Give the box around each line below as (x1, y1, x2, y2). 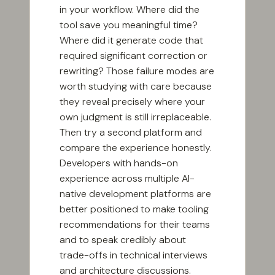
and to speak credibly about (60, 233, 186, 247)
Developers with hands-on (60, 157, 178, 170)
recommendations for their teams (60, 218, 210, 231)
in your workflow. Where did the (60, 3, 199, 17)
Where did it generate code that (60, 34, 203, 47)
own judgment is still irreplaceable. (60, 110, 211, 124)
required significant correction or (60, 49, 207, 63)
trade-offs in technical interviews (60, 249, 207, 262)
